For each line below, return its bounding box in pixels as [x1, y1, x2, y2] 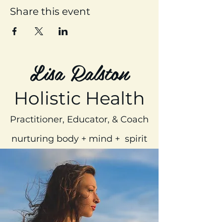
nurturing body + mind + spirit [11, 133, 147, 144]
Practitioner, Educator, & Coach [10, 113, 149, 125]
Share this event [10, 5, 90, 17]
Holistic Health [14, 87, 145, 109]
